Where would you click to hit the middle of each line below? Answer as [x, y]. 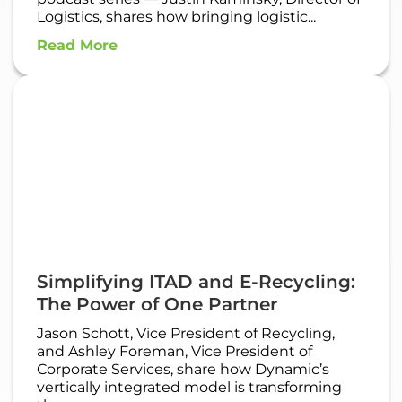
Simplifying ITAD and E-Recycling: [196, 282]
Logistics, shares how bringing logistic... [176, 17]
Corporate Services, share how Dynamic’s [183, 370]
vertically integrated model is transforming [189, 388]
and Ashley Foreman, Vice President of [175, 352]
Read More [77, 46]
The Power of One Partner [157, 305]
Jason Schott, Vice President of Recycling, [186, 334]
